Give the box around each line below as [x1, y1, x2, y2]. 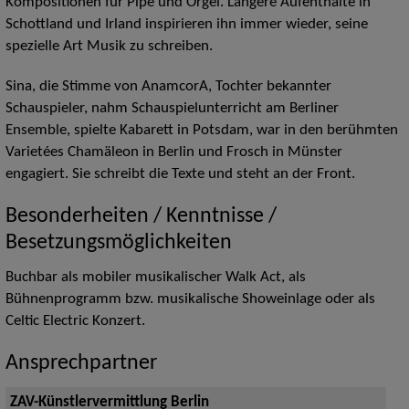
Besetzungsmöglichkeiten [5, 232, 232, 255]
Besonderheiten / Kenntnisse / [5, 205, 277, 228]
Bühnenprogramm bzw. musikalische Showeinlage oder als [5, 292, 375, 308]
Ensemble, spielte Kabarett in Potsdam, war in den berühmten [5, 123, 398, 139]
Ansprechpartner [5, 352, 157, 375]
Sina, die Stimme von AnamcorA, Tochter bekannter [5, 79, 331, 95]
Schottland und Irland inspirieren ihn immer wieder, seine [5, 17, 368, 33]
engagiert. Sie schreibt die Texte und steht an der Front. [5, 167, 355, 183]
